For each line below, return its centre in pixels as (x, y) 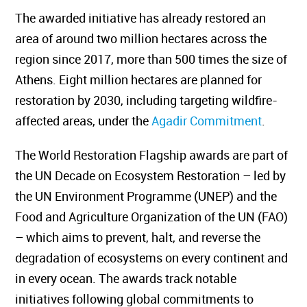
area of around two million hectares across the (151, 38)
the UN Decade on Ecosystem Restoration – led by (160, 175)
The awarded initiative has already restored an (150, 18)
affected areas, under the (93, 121)
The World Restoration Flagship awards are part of (161, 155)
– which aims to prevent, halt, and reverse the (148, 237)
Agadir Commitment (217, 121)
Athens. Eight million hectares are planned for (148, 79)
